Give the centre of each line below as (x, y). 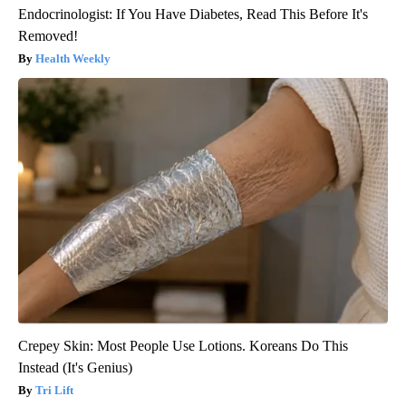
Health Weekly (73, 59)
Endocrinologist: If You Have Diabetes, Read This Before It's (193, 14)
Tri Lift (54, 391)
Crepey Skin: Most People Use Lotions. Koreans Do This (183, 346)
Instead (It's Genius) (75, 368)
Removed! (48, 36)
